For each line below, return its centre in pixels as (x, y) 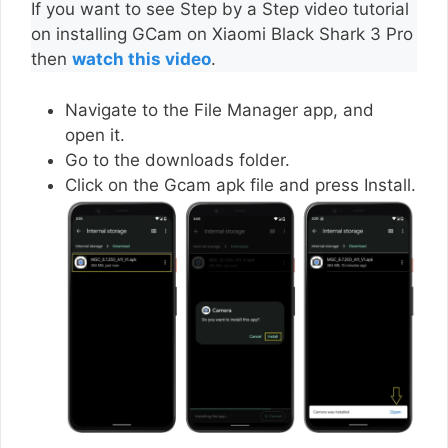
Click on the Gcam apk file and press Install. (240, 184)
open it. (97, 134)
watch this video (141, 59)
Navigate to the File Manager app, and (219, 109)
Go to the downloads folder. (177, 159)
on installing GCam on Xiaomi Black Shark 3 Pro (222, 34)
